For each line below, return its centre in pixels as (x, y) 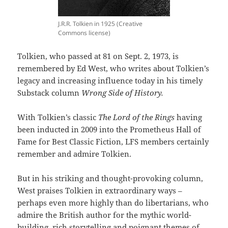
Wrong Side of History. (123, 93)
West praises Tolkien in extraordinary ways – (100, 191)
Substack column (50, 93)
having (190, 117)
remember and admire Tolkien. (75, 154)
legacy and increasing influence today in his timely (110, 81)
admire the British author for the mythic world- (105, 215)
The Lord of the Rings (138, 117)
